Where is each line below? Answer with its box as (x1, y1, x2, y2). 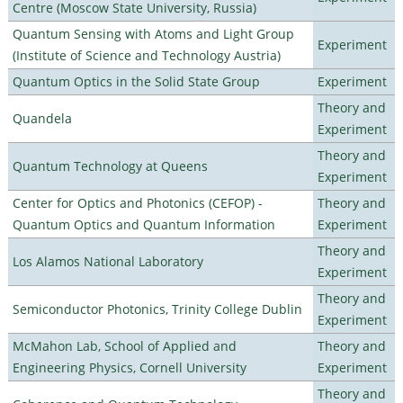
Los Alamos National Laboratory (12, 252, 203, 270)
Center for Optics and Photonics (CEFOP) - (12, 193, 263, 211)
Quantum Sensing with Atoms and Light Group (12, 24, 294, 42)
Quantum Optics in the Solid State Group (12, 72, 260, 90)
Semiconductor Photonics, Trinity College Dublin (12, 300, 302, 318)
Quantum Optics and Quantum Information (12, 215, 275, 233)
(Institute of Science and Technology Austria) (12, 46, 281, 64)
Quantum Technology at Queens (12, 157, 208, 175)
